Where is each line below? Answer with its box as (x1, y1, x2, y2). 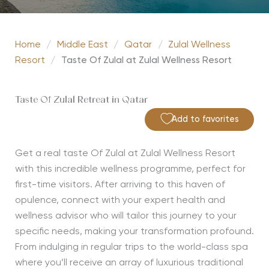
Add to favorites (172, 115, 240, 124)
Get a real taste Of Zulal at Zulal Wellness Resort (14, 149, 235, 159)
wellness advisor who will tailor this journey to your (14, 211, 237, 221)
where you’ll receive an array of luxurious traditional (14, 258, 243, 268)
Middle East (56, 40, 108, 50)
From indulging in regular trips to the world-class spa (14, 243, 248, 252)
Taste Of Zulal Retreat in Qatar (14, 95, 148, 105)
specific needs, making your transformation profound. (14, 227, 254, 237)
